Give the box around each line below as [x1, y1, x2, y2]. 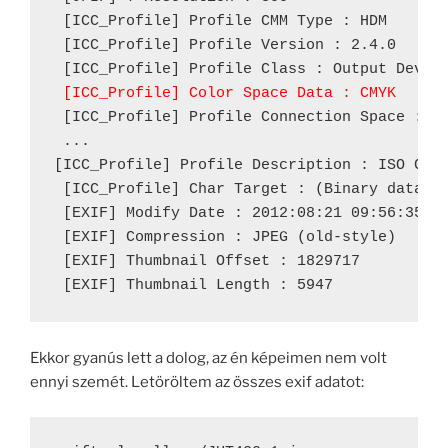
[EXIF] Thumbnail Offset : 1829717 [54, 253, 360, 271]
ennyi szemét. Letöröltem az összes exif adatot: [30, 373, 364, 392]
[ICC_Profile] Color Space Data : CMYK [54, 85, 396, 103]
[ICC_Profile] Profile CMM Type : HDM [54, 13, 387, 31]
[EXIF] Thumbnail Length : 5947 [54, 277, 333, 295]
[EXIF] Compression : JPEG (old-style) [54, 229, 396, 247]
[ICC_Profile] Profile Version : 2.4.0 [54, 37, 396, 55]
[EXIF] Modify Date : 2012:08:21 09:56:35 [54, 205, 423, 223]
